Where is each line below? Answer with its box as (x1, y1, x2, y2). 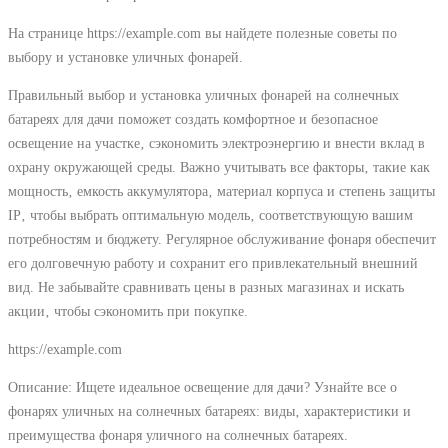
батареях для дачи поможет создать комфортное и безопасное (8, 110, 378, 127)
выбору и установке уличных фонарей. (8, 48, 243, 65)
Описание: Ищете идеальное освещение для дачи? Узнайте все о (8, 379, 397, 396)
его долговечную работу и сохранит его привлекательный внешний (8, 254, 418, 271)
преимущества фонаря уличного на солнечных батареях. (8, 427, 348, 444)
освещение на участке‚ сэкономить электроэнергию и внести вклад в (8, 134, 425, 151)
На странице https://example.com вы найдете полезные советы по (8, 24, 397, 41)
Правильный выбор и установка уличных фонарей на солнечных (8, 86, 399, 103)
